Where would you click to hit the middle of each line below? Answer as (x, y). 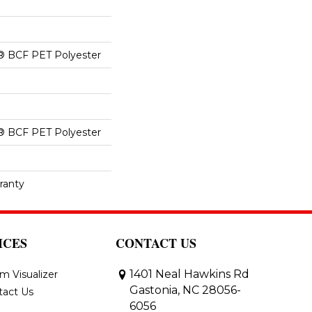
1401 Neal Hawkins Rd (189, 274)
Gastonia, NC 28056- (185, 290)
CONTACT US (156, 243)
